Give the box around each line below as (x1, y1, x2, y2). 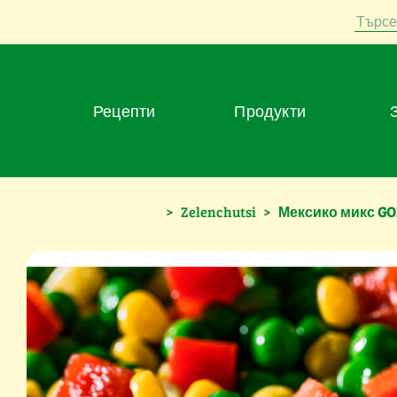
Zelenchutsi (181, 202, 257, 221)
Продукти (245, 100, 306, 121)
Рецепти (103, 100, 156, 121)
